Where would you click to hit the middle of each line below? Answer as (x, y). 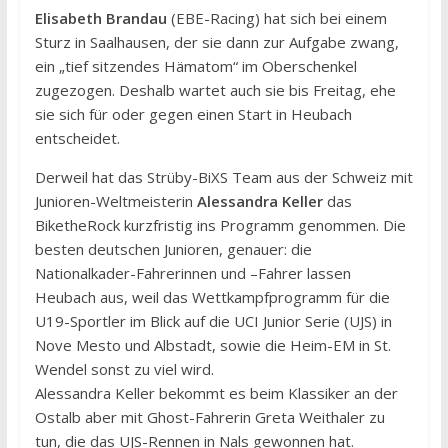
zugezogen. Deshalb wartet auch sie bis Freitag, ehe (215, 89)
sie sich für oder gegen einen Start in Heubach (193, 113)
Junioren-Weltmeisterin (115, 200)
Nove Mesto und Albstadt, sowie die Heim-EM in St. (212, 344)
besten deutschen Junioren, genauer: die (173, 248)
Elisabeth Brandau (100, 17)
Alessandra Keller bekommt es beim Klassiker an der (216, 392)
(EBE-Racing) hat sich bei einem (276, 17)
